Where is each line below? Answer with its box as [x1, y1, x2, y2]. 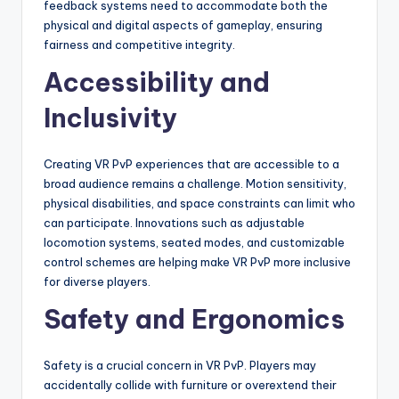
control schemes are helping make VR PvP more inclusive [44, 255, 351, 270]
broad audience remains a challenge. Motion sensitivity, [44, 176, 346, 191]
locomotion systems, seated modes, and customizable [44, 235, 345, 250]
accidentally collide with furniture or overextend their [44, 378, 337, 393]
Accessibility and [44, 66, 270, 100]
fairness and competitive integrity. [44, 37, 235, 53]
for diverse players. [44, 274, 151, 289]
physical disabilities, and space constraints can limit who [44, 196, 355, 211]
